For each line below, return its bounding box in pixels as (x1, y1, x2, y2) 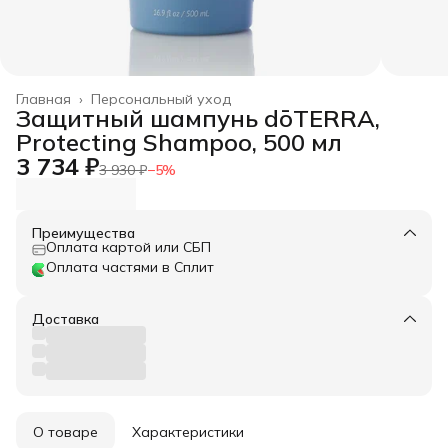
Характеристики (132, 422, 244, 441)
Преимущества (32, 223, 135, 242)
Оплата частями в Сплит (46, 257, 214, 276)
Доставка (32, 309, 99, 328)
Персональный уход (91, 89, 231, 108)
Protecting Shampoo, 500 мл (16, 126, 342, 157)
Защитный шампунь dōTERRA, (16, 102, 380, 133)
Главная (16, 89, 71, 108)
